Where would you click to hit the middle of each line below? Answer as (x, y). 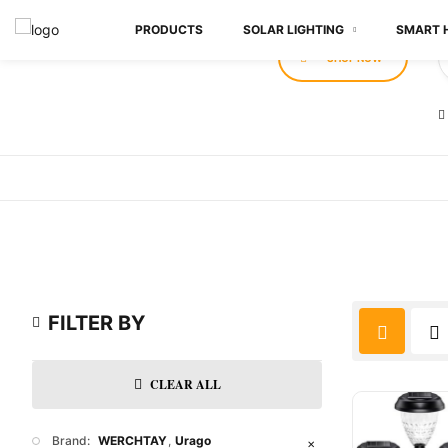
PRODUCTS (169, 29)
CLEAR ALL (185, 384)
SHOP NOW (354, 58)
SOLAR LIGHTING (293, 29)
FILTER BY (96, 323)
